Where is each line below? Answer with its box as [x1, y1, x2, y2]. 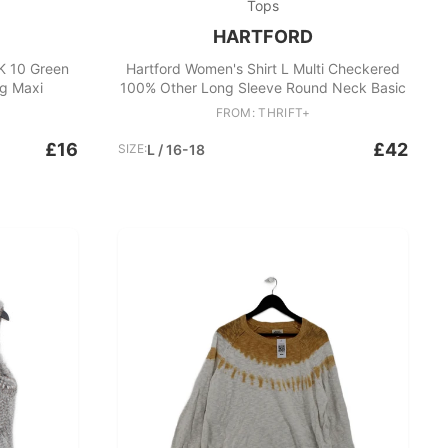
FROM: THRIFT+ [215, 105, 311, 120]
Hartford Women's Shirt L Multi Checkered [126, 60, 400, 77]
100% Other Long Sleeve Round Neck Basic [120, 79, 406, 96]
